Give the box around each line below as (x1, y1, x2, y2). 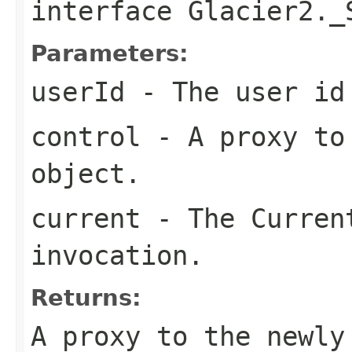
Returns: (31, 284, 141, 311)
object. (31, 157, 141, 189)
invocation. (31, 239, 203, 271)
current (31, 202, 141, 234)
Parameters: (31, 39, 189, 67)
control (31, 120, 141, 152)
